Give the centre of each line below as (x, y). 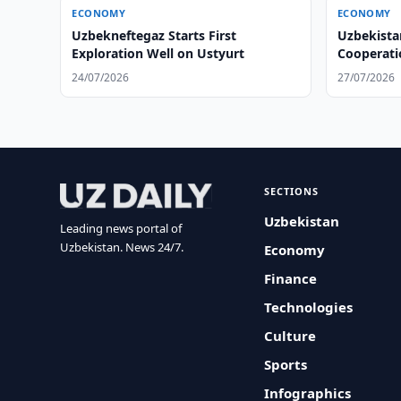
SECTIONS (292, 191)
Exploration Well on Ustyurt (158, 53)
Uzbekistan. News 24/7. (122, 247)
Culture (290, 336)
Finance (291, 278)
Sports (286, 364)
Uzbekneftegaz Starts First (154, 35)
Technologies (309, 307)
